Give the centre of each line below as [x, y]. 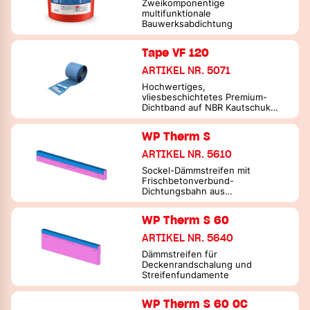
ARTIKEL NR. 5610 [187, 154]
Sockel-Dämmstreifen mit [197, 170]
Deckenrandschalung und [197, 264]
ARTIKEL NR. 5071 [186, 70]
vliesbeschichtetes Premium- [205, 97]
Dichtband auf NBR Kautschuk [207, 107]
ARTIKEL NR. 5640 [188, 238]
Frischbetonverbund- [188, 181]
